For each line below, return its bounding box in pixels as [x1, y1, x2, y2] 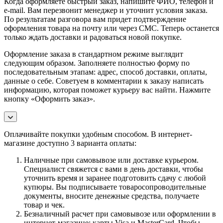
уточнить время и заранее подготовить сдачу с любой [24, 173, 206, 182]
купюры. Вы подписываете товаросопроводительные [24, 182, 206, 191]
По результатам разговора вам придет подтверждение [4, 14, 186, 23]
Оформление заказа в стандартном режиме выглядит [4, 49, 183, 58]
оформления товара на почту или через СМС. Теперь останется [4, 23, 219, 32]
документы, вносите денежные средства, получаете [24, 191, 199, 200]
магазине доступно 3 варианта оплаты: [4, 138, 136, 147]
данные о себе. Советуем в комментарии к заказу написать [4, 76, 204, 85]
